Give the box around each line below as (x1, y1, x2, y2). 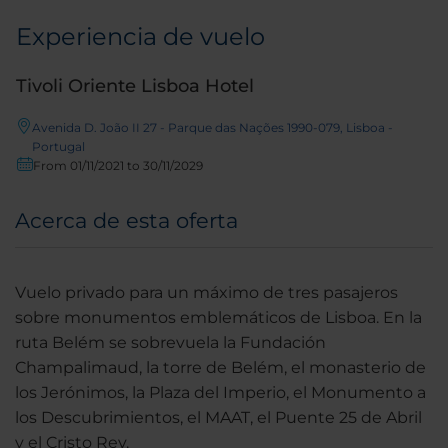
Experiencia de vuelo (16, 22, 265, 52)
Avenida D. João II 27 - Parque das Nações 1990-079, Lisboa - (32, 120, 393, 136)
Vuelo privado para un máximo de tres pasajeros (15, 283, 398, 303)
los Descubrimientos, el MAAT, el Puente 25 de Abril (15, 408, 422, 428)
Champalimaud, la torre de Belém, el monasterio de (15, 358, 426, 378)
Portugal (32, 139, 85, 155)
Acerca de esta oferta (15, 208, 238, 234)
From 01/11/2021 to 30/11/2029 (33, 158, 203, 174)
